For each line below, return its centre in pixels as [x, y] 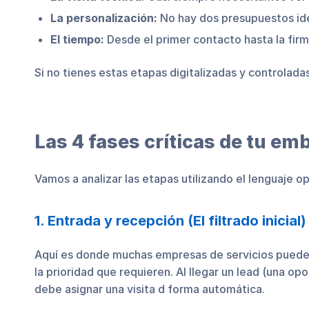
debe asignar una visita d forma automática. [150, 289]
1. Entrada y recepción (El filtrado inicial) [170, 221]
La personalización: [104, 18]
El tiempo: [77, 39]
